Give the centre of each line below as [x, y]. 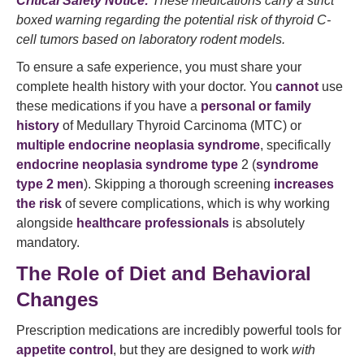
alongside [46, 223]
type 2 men [50, 184]
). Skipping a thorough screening [179, 184]
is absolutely [267, 223]
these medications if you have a [108, 106]
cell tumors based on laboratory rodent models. [151, 39]
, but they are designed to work [202, 350]
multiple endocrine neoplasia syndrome [138, 145]
